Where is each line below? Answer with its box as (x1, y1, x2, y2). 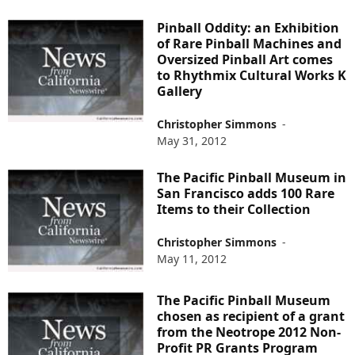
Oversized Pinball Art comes (157, 51, 334, 69)
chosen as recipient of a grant (157, 307, 345, 325)
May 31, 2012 (157, 133, 227, 149)
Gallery (157, 82, 203, 101)
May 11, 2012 (157, 251, 227, 267)
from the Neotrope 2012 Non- (157, 323, 342, 341)
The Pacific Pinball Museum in (157, 169, 347, 187)
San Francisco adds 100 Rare (157, 185, 335, 203)
